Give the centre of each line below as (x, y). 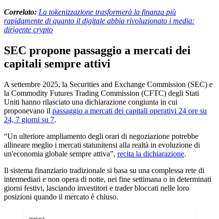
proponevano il (28, 110)
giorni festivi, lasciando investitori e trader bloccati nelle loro (97, 188)
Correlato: (21, 12)
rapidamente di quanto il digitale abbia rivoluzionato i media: (99, 21)
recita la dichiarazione (151, 153)
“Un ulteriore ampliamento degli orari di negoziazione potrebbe (101, 136)
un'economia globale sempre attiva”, (61, 153)
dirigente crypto (28, 29)
